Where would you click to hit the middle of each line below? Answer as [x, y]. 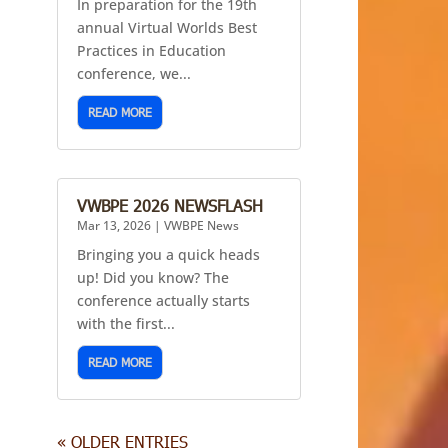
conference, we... [134, 74]
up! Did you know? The [153, 278]
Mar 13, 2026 [114, 226]
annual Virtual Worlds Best [167, 28]
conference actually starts [164, 301]
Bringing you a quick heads [169, 255]
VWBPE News [202, 226]
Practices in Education [152, 51]
